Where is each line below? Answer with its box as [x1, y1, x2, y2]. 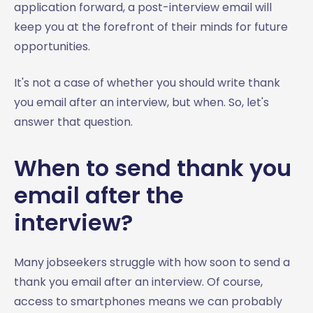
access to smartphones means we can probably [14, 293, 282, 310]
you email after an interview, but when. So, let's [14, 94, 269, 110]
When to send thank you [14, 152, 291, 184]
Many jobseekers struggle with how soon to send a [14, 254, 290, 270]
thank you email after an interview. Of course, [14, 274, 263, 290]
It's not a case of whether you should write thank [14, 75, 280, 91]
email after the [14, 180, 184, 211]
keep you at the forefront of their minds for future [14, 19, 288, 35]
